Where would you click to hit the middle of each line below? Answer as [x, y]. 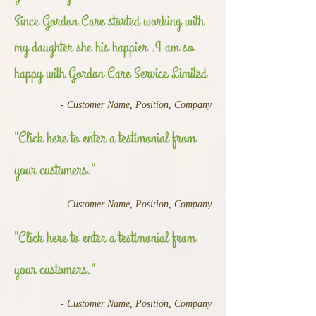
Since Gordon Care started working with [109, 21]
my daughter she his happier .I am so [104, 47]
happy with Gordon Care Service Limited [112, 73]
